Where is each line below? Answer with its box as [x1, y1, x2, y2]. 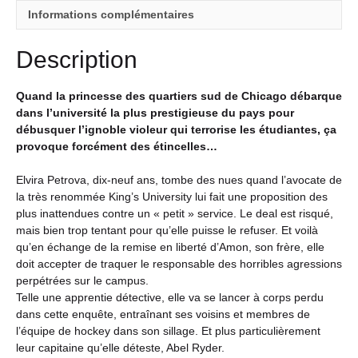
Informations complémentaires [28, 8, 194, 22]
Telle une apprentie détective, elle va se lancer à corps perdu [16, 290, 324, 304]
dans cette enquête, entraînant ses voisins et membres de [16, 307, 310, 320]
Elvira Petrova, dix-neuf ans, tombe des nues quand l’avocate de [16, 173, 342, 186]
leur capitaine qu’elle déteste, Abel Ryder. [16, 340, 225, 354]
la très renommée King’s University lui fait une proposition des [16, 189, 328, 203]
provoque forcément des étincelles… [16, 139, 217, 153]
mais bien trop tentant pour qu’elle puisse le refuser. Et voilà [16, 223, 318, 237]
